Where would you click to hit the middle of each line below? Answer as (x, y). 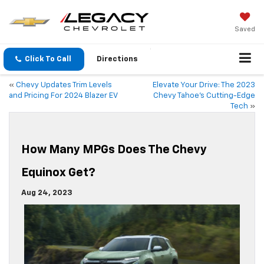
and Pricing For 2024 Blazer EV (63, 96)
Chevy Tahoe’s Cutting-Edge (204, 96)
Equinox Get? (58, 173)
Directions (117, 60)
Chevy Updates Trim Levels (64, 85)
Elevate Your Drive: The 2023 (204, 85)
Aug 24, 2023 (47, 193)
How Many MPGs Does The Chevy (114, 150)
